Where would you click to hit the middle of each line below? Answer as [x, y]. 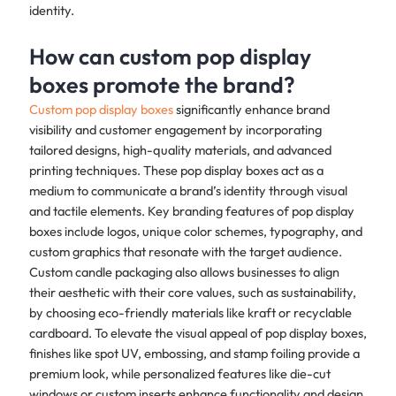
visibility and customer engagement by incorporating [175, 130]
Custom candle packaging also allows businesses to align [184, 272]
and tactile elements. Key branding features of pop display [191, 211]
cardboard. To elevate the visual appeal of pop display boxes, [198, 333]
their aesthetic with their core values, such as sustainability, [192, 293]
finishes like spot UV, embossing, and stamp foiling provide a [194, 354]
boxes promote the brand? [162, 85]
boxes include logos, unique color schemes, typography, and [195, 232]
